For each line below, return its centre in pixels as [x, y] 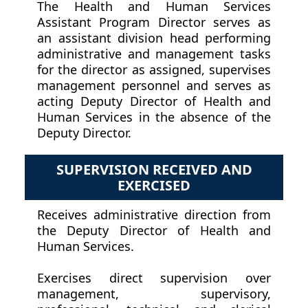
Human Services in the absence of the [154, 117]
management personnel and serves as [154, 86]
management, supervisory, [154, 294]
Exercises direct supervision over [154, 278]
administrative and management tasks [154, 54]
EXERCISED [154, 186]
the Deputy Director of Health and [154, 231]
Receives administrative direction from [154, 215]
